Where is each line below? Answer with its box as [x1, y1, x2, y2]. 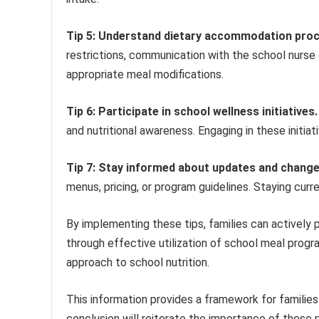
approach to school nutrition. [66, 255, 209, 269]
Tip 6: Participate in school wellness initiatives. [66, 104, 318, 118]
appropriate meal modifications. [66, 67, 224, 81]
